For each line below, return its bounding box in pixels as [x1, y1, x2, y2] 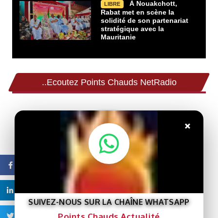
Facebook [20, 161, 51, 169]
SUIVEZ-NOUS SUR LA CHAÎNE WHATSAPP [28, 197, 190, 207]
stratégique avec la [101, 25, 164, 33]
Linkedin [20, 186, 48, 194]
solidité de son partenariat [101, 17, 189, 25]
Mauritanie [101, 33, 136, 41]
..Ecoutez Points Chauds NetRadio [41, 77, 177, 88]
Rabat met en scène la [101, 8, 175, 17]
